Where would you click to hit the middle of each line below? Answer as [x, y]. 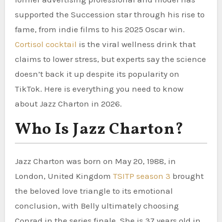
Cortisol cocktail [46, 44]
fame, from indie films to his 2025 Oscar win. [100, 29]
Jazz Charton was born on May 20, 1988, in [95, 161]
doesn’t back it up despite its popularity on [97, 74]
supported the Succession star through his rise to [110, 14]
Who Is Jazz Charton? [99, 130]
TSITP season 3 [141, 176]
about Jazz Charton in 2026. [68, 103]
